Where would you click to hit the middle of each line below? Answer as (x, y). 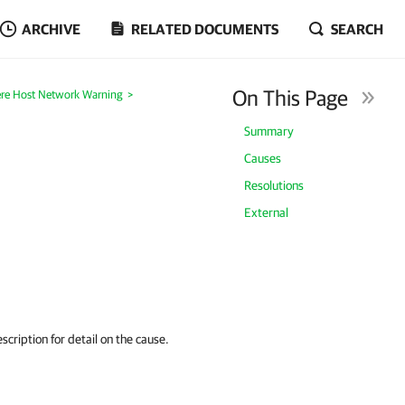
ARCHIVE (51, 29)
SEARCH (357, 29)
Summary (269, 131)
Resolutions (274, 185)
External (267, 212)
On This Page (291, 98)
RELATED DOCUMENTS (205, 29)
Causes (263, 158)
